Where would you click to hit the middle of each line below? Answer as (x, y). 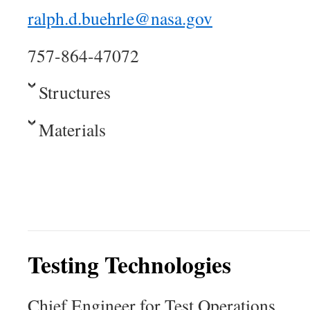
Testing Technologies (129, 264)
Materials (72, 129)
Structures (75, 92)
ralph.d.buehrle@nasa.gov (120, 18)
